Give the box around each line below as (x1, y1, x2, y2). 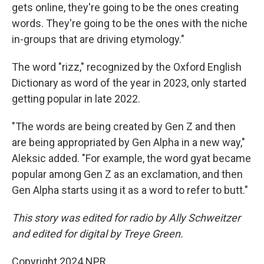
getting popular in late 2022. (12, 93, 140, 105)
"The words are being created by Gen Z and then (12, 120, 236, 133)
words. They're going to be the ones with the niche (12, 17, 247, 29)
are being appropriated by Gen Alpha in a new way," (12, 136, 245, 148)
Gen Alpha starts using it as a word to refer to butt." (12, 184, 248, 196)
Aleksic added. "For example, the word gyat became (12, 152, 251, 164)
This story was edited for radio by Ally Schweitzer (12, 212, 240, 224)
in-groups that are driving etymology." (12, 33, 184, 45)
